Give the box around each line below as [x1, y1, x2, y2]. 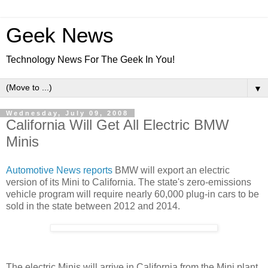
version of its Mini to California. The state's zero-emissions [6, 176, 251, 187]
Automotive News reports [6, 165, 112, 175]
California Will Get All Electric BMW [6, 117, 229, 133]
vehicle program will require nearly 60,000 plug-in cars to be [6, 188, 259, 199]
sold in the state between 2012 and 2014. [6, 200, 180, 211]
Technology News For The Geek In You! [6, 54, 175, 65]
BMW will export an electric [112, 165, 230, 175]
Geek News [6, 24, 114, 47]
